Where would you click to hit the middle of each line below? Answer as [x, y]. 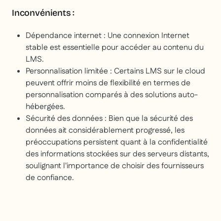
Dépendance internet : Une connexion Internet [108, 36]
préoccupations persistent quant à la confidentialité [117, 143]
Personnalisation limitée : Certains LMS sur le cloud [115, 72]
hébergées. [45, 107]
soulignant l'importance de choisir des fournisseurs [115, 166]
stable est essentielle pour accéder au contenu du [115, 48]
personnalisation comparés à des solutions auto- [112, 95]
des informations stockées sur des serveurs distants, [117, 154]
